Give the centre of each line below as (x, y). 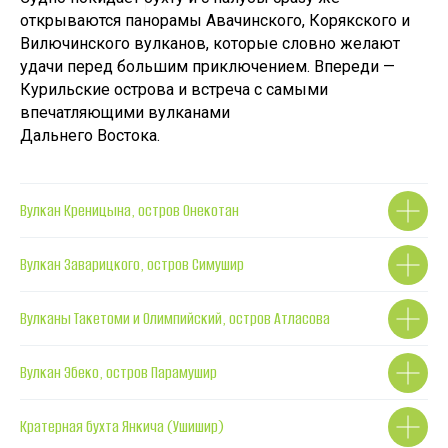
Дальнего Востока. (90, 135)
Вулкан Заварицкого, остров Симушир (132, 264)
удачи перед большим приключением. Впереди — (207, 66)
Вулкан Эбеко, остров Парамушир (118, 372)
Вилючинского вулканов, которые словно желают (210, 43)
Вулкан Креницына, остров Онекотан (129, 210)
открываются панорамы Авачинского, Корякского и (215, 20)
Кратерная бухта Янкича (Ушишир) (122, 426)
